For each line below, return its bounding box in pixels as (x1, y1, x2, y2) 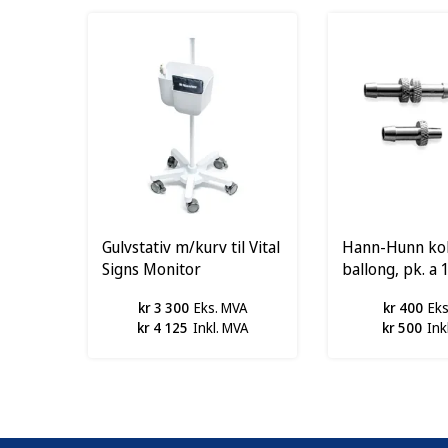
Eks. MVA (193, 297, 247, 317)
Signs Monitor (102, 257, 201, 280)
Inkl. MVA (192, 317, 248, 337)
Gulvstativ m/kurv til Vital (102, 235, 280, 258)
